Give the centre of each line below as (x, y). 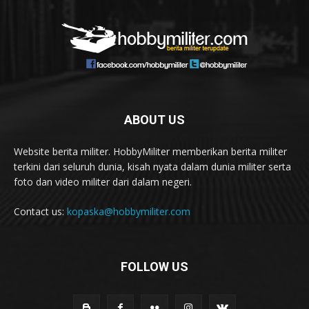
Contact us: (40, 211)
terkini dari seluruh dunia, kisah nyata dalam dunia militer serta (152, 166)
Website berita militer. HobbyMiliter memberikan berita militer (150, 151)
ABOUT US (154, 119)
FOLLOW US (154, 266)
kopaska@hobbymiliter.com (129, 211)
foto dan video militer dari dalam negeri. (103, 181)
